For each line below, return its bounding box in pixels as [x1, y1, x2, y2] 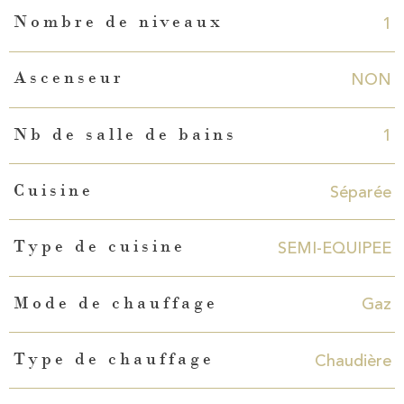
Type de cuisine [13, 235, 186, 258]
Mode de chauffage [13, 291, 218, 314]
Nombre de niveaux [13, 11, 224, 33]
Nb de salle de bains [13, 123, 237, 145]
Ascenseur [13, 67, 124, 89]
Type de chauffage [13, 347, 215, 370]
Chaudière [314, 347, 391, 373]
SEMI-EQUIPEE [277, 235, 391, 262]
